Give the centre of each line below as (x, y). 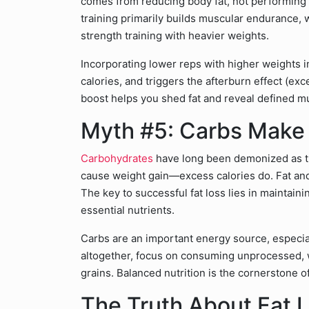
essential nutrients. (128, 210)
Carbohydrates (117, 158)
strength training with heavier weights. (175, 36)
